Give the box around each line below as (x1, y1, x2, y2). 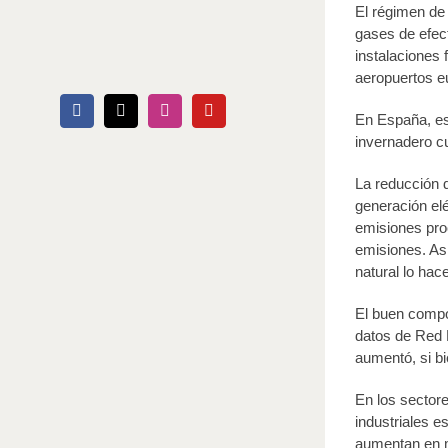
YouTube (207, 108, 266, 126)
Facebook (75, 108, 138, 126)
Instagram (163, 108, 226, 126)
